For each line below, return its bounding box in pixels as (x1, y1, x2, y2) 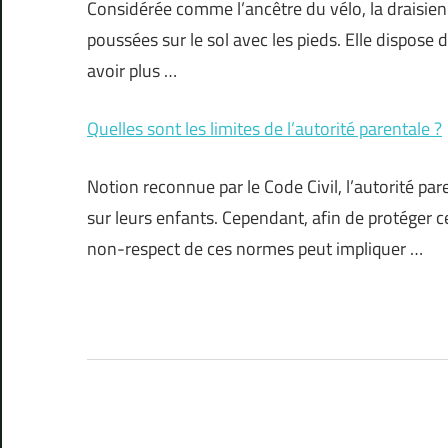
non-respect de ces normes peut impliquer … (87, 235, 423, 263)
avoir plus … (87, 57, 177, 85)
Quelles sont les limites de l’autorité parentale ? (87, 115, 442, 143)
